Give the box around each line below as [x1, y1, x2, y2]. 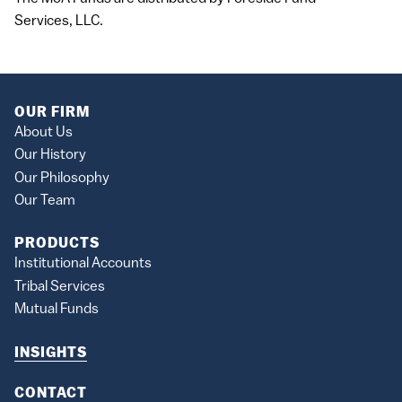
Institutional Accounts [14, 257, 152, 272]
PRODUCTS [14, 237, 100, 252]
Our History [14, 148, 86, 163]
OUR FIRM [14, 105, 90, 120]
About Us [14, 125, 73, 140]
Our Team [14, 193, 75, 208]
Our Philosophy [14, 170, 109, 186]
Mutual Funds [14, 302, 99, 318]
